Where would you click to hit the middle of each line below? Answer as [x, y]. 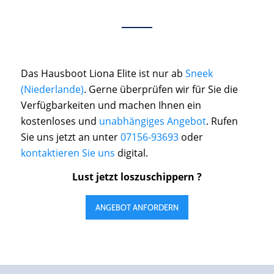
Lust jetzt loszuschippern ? [137, 177]
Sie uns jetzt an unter [70, 137]
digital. [131, 153]
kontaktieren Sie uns [68, 153]
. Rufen [222, 121]
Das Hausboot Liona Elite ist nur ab [103, 73]
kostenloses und [60, 121]
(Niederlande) [52, 89]
